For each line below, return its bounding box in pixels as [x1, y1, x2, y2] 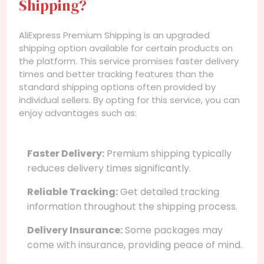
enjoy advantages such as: [19, 106, 137, 119]
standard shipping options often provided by [19, 80, 216, 93]
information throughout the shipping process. [27, 199, 237, 213]
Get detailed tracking [118, 184, 219, 199]
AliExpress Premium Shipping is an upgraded [19, 28, 210, 41]
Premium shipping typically [104, 146, 232, 160]
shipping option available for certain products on [19, 41, 233, 54]
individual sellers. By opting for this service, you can [19, 93, 240, 106]
